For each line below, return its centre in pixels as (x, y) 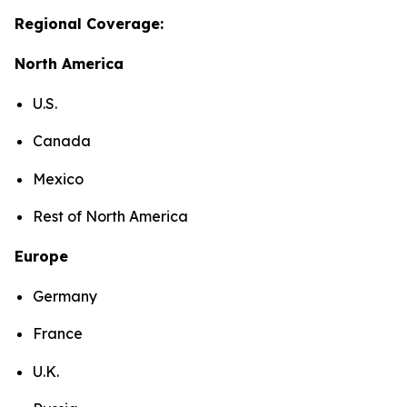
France (58, 334)
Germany (65, 296)
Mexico (58, 179)
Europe (41, 256)
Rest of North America (112, 216)
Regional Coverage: (89, 23)
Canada (62, 141)
